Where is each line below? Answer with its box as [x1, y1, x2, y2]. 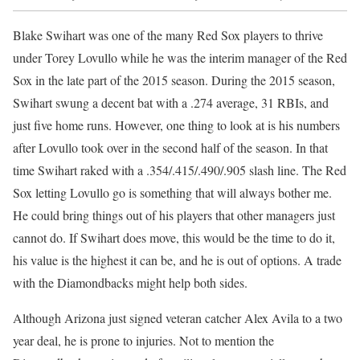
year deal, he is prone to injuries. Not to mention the [13, 332, 274, 350]
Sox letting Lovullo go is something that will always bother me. [13, 184, 332, 202]
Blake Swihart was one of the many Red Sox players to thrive [13, 27, 323, 44]
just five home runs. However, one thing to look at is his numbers [13, 117, 340, 134]
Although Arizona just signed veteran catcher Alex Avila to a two [13, 309, 342, 327]
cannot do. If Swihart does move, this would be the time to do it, [13, 229, 335, 247]
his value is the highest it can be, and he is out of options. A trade [13, 252, 342, 269]
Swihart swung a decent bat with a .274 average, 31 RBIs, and [13, 94, 329, 112]
